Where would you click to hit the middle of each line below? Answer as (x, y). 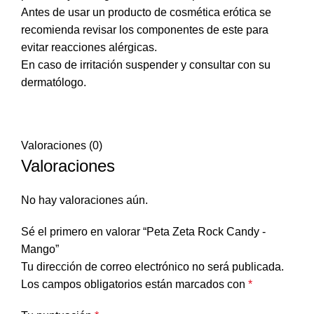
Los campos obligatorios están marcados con (135, 285)
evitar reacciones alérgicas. (89, 48)
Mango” (40, 250)
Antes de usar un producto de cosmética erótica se (146, 13)
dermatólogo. (54, 83)
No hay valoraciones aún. (84, 200)
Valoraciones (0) (62, 146)
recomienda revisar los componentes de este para (145, 30)
